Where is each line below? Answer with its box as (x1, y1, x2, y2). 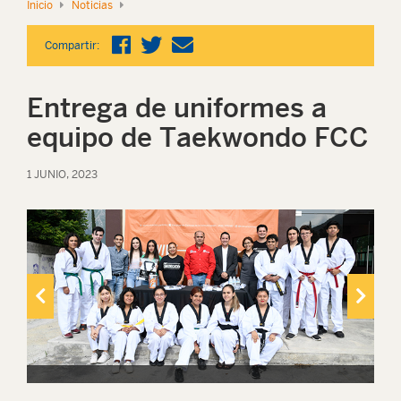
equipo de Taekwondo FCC (27, 121, 369, 153)
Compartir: (45, 39, 99, 52)
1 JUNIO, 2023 (27, 168, 98, 181)
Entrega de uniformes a (27, 91, 327, 124)
